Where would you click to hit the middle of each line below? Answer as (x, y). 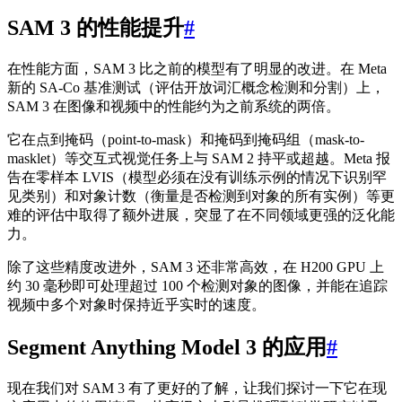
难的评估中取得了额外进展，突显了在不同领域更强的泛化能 (201, 214)
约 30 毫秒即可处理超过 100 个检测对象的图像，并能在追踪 (197, 285)
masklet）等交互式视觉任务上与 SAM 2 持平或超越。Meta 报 (199, 158)
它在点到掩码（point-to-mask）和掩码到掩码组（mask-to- (186, 139)
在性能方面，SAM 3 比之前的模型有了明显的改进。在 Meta (197, 68)
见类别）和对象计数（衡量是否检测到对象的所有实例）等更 (201, 196)
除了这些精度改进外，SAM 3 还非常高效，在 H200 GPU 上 (196, 267)
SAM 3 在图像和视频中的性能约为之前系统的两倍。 (174, 106)
